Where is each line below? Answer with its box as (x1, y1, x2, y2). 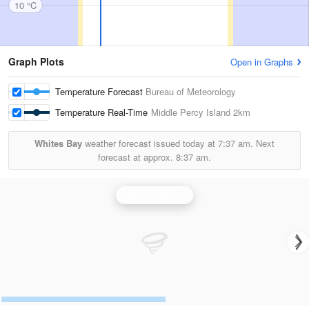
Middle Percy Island (151, 106, 230, 119)
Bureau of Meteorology (146, 85, 236, 98)
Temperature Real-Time (55, 106, 151, 119)
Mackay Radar (125, 188, 184, 201)
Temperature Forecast (55, 85, 146, 98)
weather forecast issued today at (82, 137, 218, 150)
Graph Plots (8, 54, 64, 68)
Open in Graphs (230, 55, 293, 68)
